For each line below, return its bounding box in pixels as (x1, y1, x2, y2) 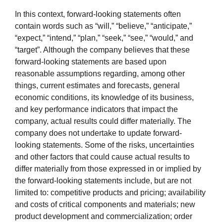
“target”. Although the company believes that (15, 46, 168, 55)
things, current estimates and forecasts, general (15, 81, 180, 90)
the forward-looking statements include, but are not (15, 176, 191, 185)
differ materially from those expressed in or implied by (15, 165, 201, 173)
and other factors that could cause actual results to (15, 153, 190, 162)
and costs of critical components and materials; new (15, 200, 195, 209)
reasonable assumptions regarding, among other (15, 69, 185, 78)
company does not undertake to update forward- (15, 129, 182, 138)
